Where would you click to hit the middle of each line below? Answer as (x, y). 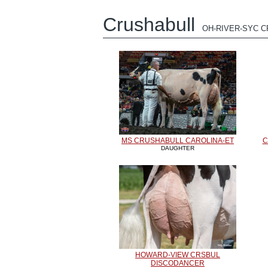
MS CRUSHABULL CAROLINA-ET (178, 141)
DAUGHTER (178, 148)
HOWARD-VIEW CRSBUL (178, 255)
